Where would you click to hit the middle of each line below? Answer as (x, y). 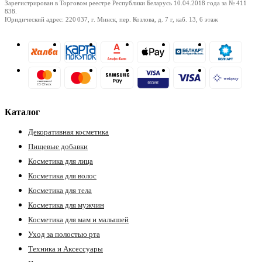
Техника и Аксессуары (65, 249)
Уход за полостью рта (64, 234)
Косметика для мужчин (66, 205)
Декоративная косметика (68, 132)
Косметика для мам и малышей (78, 219)
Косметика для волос (62, 175)
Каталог (22, 112)
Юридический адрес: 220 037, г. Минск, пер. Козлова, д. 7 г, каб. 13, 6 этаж (111, 19)
